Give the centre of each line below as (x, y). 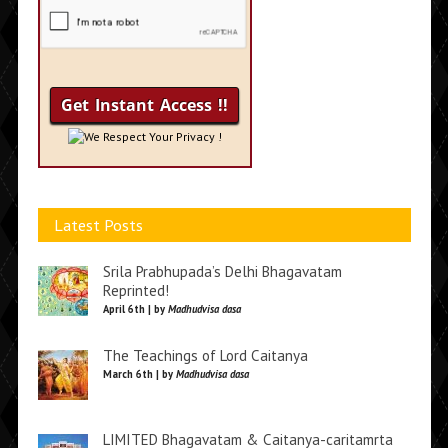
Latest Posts (98, 225)
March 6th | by (139, 374)
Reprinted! (135, 290)
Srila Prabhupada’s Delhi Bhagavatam (222, 271)
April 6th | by (135, 309)
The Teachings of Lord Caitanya (205, 355)
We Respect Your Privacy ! (152, 136)
